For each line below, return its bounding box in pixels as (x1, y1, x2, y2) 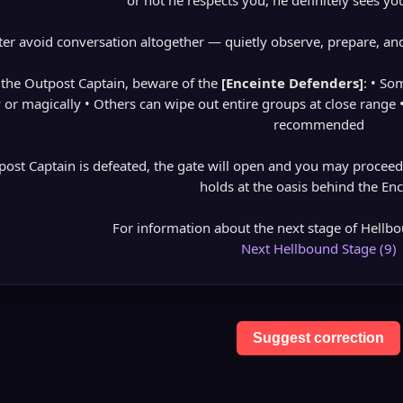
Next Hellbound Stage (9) (240, 239, 397, 257)
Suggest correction (253, 330, 384, 345)
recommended (273, 115, 364, 133)
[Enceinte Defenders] (220, 74, 363, 92)
